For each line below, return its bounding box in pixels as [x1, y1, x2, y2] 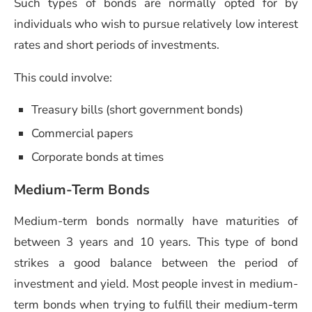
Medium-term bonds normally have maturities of [14, 212, 298, 229]
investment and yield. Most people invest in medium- [14, 275, 298, 292]
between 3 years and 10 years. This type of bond [14, 233, 298, 250]
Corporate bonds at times [31, 148, 164, 165]
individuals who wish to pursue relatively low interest [14, 15, 298, 32]
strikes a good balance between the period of [14, 254, 298, 271]
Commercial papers [31, 125, 133, 141]
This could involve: [14, 69, 112, 86]
